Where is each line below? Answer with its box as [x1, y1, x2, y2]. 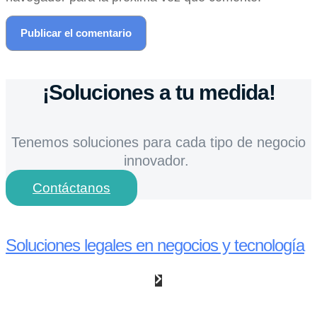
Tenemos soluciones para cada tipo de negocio [11, 134, 306, 151]
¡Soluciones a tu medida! [42, 80, 275, 104]
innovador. [124, 153, 193, 169]
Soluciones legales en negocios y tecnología [6, 236, 304, 255]
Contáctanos [33, 180, 110, 196]
